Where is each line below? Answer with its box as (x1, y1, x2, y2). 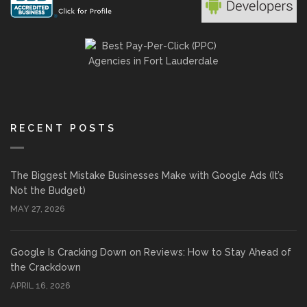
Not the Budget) (10, 185, 86, 197)
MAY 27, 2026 (10, 204, 65, 214)
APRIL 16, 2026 (10, 280, 71, 291)
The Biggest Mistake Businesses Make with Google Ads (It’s (10, 170, 284, 182)
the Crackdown (10, 262, 81, 273)
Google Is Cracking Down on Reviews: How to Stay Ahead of (10, 247, 291, 258)
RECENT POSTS (10, 123, 116, 134)
